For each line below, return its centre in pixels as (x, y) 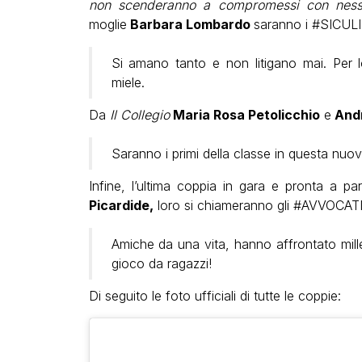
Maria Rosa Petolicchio (244, 114)
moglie (107, 24)
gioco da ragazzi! (161, 263)
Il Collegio (139, 114)
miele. (128, 82)
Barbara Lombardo (190, 24)
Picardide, (121, 205)
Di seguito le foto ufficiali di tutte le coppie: (215, 295)
